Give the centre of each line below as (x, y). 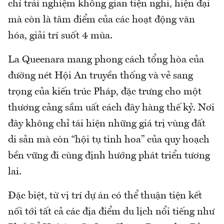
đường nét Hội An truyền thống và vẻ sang (100, 76)
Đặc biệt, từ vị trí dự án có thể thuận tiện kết (105, 196)
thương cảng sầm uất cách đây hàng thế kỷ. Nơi (111, 108)
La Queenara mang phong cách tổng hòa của (106, 60)
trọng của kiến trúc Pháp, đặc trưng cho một (105, 92)
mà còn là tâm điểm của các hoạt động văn (101, 20)
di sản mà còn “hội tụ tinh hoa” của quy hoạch (109, 140)
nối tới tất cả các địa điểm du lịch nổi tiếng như (111, 212)
